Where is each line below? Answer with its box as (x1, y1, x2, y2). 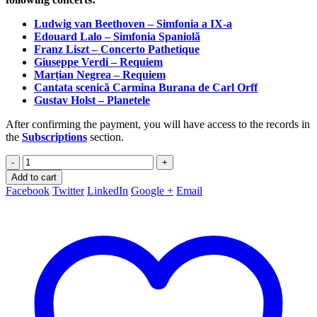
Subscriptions (22, 131, 87, 144)
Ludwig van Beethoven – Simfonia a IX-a (34, 18, 232, 30)
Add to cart (11, 172, 57, 183)
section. (87, 131, 124, 144)
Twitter (52, 185, 84, 197)
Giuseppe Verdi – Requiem (34, 56, 163, 69)
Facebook (6, 185, 50, 197)
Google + (131, 185, 173, 197)
